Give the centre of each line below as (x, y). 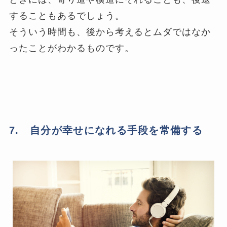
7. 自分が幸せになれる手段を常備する (106, 130)
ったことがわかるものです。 (72, 48)
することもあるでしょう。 (67, 16)
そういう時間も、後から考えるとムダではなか (110, 32)
